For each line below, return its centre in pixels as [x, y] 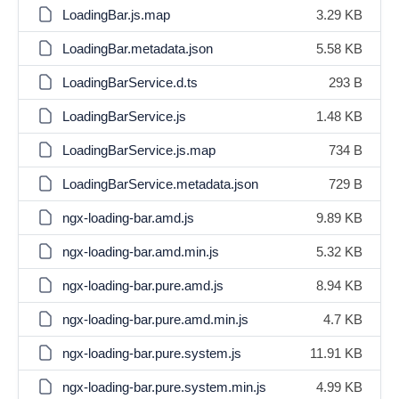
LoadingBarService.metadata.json [160, 184]
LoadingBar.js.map [116, 15]
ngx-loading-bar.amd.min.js [141, 252]
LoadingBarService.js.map [139, 150]
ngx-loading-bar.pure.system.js [152, 353]
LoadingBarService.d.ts [130, 82]
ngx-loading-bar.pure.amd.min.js [155, 319]
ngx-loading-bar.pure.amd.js [143, 285]
